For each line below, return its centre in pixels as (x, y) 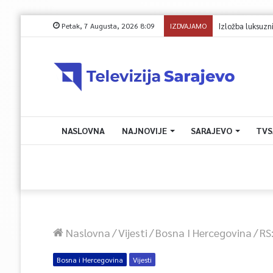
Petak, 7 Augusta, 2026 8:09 (107, 26)
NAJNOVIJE (144, 130)
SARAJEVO (211, 130)
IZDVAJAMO (188, 26)
